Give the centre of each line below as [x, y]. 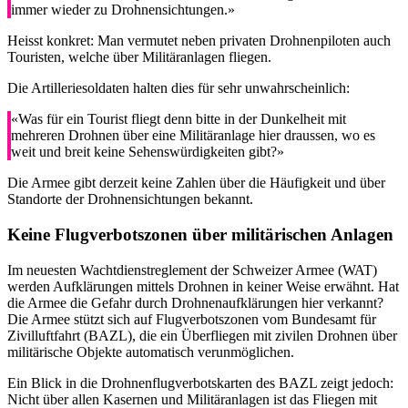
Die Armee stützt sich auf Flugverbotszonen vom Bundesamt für [192, 319]
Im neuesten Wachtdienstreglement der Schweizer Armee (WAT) [192, 270]
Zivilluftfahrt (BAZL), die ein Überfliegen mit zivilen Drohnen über [202, 335]
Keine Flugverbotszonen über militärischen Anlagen [200, 234]
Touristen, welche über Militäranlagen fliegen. [139, 57]
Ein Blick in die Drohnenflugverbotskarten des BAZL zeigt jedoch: [200, 382]
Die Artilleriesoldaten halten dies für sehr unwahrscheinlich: [178, 88]
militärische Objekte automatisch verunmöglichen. [151, 352]
